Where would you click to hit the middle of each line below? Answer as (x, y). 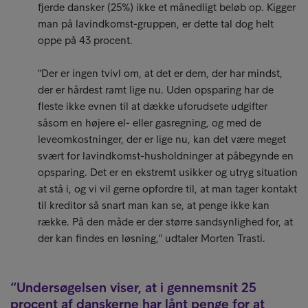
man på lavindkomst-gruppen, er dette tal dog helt (156, 24)
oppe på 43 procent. (85, 40)
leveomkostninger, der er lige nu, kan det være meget (162, 139)
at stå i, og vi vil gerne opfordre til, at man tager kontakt (167, 189)
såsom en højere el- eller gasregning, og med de (150, 123)
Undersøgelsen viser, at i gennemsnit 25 (136, 287)
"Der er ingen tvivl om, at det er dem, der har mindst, (160, 73)
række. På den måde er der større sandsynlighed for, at (165, 222)
